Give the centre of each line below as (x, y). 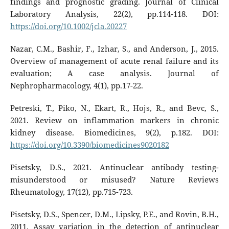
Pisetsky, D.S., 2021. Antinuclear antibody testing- (114, 167)
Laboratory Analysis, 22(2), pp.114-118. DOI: (114, 14)
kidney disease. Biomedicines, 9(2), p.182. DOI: (114, 132)
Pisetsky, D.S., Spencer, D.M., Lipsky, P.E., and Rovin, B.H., (114, 214)
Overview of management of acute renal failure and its (114, 61)
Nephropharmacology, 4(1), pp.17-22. (76, 85)
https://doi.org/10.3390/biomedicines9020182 (89, 145)
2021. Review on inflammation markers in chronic (114, 120)
